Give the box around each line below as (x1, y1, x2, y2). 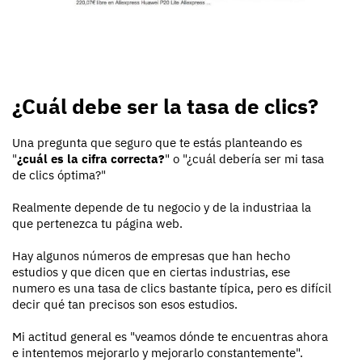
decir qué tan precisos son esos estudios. (12, 297, 238, 313)
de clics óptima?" (12, 167, 106, 183)
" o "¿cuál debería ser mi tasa (165, 151, 324, 167)
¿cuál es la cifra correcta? (17, 151, 165, 167)
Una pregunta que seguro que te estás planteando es (12, 135, 302, 151)
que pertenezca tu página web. (12, 216, 183, 232)
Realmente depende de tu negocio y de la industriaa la (12, 200, 311, 216)
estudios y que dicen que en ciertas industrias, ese (12, 264, 290, 280)
